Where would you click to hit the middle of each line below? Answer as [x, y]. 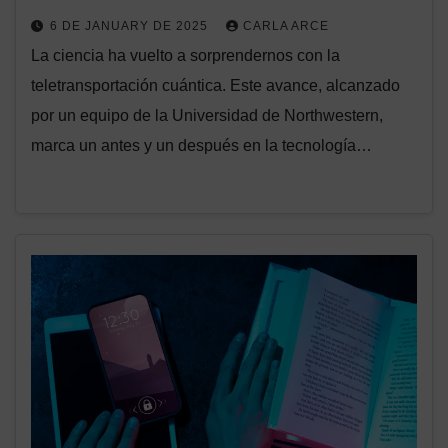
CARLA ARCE [286, 26]
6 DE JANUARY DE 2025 [131, 26]
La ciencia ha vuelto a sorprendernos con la [185, 56]
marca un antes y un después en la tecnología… [201, 146]
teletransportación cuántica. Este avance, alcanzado [215, 86]
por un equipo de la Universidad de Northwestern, [207, 116]
